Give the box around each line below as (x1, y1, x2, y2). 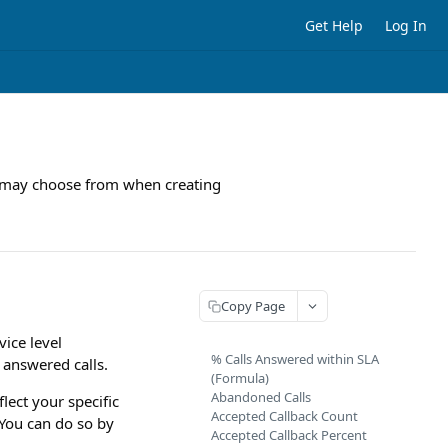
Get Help (305, 15, 363, 35)
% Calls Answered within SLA (211, 350, 379, 368)
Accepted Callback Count (211, 407, 358, 425)
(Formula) (211, 369, 269, 387)
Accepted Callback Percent (211, 426, 367, 444)
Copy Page (221, 296, 285, 315)
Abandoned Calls (211, 388, 311, 406)
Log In (385, 15, 427, 35)
